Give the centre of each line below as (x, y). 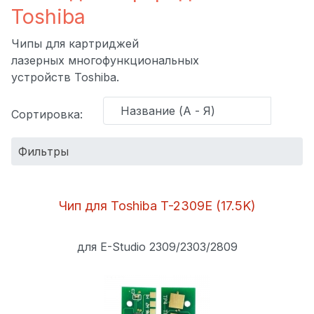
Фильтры (43, 151)
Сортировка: (47, 114)
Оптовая (35, 230)
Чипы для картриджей (75, 43)
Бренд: (30, 190)
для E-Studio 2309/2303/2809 (157, 246)
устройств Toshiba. (65, 77)
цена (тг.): (39, 247)
